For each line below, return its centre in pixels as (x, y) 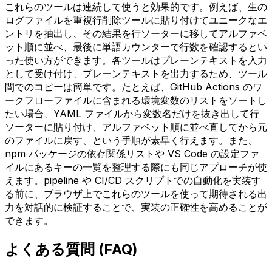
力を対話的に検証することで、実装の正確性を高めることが (136, 207)
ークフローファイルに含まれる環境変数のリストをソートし (136, 100)
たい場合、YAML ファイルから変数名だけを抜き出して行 (132, 113)
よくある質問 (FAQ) (71, 249)
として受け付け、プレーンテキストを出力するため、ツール (136, 73)
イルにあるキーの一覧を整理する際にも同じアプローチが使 (136, 167)
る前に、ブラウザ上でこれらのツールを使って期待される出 (136, 193)
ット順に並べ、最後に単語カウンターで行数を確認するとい (136, 46)
